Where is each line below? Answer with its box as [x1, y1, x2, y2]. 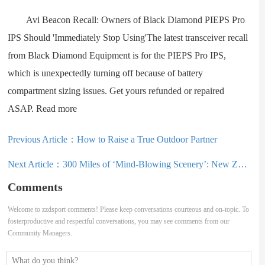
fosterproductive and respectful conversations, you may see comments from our [8, 217, 230, 225]
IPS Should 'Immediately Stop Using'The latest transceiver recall [8, 33, 248, 43]
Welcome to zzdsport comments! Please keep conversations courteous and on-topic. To [8, 205, 250, 214]
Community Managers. [8, 229, 73, 237]
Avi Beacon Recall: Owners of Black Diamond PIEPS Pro [8, 15, 245, 25]
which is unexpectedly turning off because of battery [8, 68, 203, 78]
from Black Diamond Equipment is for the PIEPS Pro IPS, [8, 50, 227, 60]
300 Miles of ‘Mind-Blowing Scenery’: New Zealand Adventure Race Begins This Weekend [63, 159, 238, 169]
